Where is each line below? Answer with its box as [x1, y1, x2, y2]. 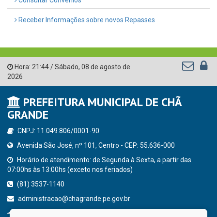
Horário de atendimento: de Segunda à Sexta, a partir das [15, 155, 191, 164]
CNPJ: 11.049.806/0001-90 [16, 126, 99, 135]
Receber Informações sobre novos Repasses [17, 15, 155, 24]
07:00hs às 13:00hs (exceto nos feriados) [7, 165, 133, 173]
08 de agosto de [81, 62, 130, 71]
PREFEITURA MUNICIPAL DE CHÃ [20, 94, 182, 109]
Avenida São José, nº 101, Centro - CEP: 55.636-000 [15, 141, 175, 149]
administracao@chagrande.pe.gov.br [16, 194, 130, 202]
